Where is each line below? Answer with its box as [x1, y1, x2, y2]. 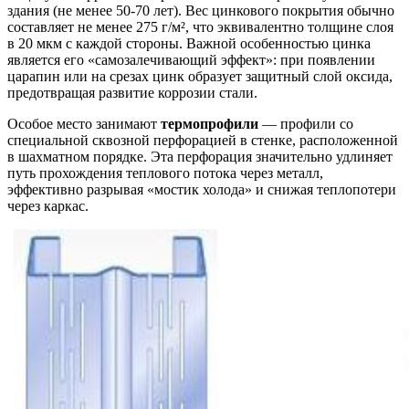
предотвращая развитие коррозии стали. [7, 85, 257, 101]
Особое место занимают [7, 116, 161, 132]
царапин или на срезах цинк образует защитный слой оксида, [7, 68, 393, 85]
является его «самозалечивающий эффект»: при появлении [7, 52, 375, 68]
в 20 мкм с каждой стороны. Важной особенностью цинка [7, 36, 371, 52]
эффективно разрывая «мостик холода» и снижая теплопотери [7, 182, 396, 198]
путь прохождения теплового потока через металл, [7, 165, 323, 182]
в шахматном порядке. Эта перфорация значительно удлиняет [7, 149, 393, 165]
